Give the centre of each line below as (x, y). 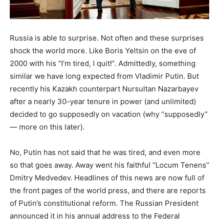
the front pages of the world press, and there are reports (108, 190)
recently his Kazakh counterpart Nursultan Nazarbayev (104, 88)
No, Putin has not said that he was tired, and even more (105, 152)
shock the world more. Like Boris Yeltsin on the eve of (103, 50)
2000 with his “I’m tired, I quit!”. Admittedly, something (103, 63)
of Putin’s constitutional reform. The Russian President (104, 203)
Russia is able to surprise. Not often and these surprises (107, 38)
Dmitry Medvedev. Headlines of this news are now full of (107, 177)
